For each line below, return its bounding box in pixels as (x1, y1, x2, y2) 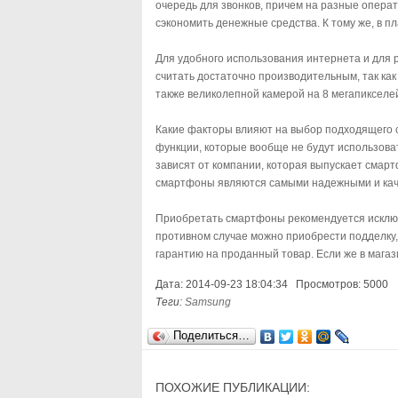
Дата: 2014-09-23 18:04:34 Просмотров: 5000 (155, 278, 388, 291)
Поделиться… (173, 329, 250, 342)
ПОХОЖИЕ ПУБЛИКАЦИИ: (155, 380, 310, 394)
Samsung (185, 296, 231, 308)
